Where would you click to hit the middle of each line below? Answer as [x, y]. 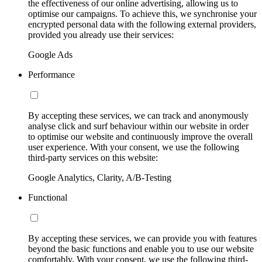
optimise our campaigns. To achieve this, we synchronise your [142, 14]
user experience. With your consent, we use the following [134, 147]
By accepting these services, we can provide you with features [142, 239]
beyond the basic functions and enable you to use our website [141, 249]
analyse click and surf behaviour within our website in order [138, 126]
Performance [51, 75]
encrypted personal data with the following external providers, [142, 25]
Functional [48, 198]
